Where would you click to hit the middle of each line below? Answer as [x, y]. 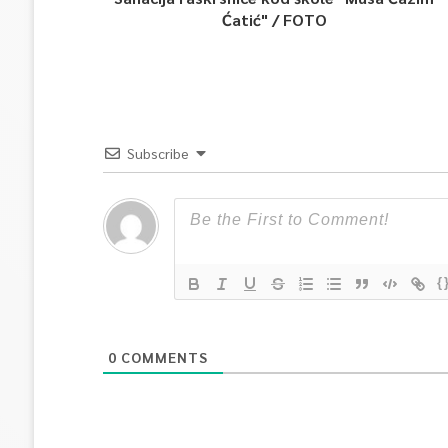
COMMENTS [162, 357]
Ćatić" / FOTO [274, 19]
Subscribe [157, 153]
